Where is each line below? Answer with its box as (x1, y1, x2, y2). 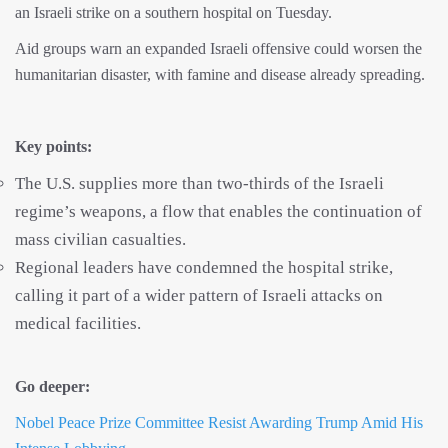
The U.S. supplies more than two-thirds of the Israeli (15, 173, 384, 193)
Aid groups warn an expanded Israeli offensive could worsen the (15, 39, 422, 57)
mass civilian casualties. (15, 229, 186, 249)
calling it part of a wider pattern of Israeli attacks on (15, 285, 383, 305)
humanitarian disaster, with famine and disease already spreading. (15, 65, 425, 83)
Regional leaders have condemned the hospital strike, (15, 257, 393, 277)
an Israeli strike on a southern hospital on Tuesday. (15, 3, 332, 21)
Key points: (15, 137, 92, 155)
